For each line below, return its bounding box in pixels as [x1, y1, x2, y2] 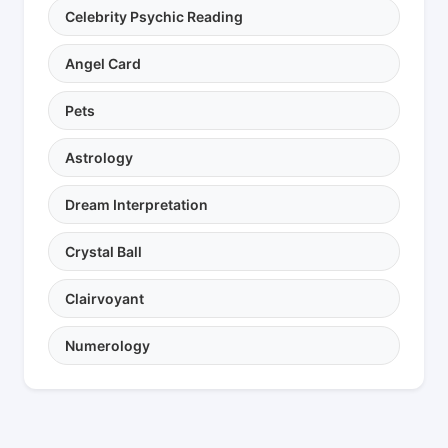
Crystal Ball [65, 242, 142, 260]
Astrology [65, 148, 133, 166]
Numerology [65, 336, 150, 354]
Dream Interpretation [65, 195, 208, 213]
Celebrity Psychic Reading [65, 7, 243, 25]
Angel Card [65, 54, 141, 72]
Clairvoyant [65, 289, 144, 307]
